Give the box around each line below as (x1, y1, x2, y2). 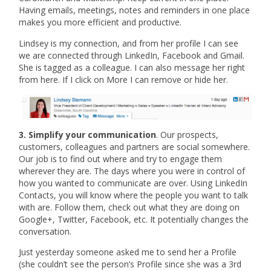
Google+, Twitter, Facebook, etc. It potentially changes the (19, 213, 249, 225)
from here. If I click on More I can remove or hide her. (19, 73, 229, 85)
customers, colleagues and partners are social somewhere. (19, 140, 250, 152)
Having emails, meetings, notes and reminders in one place (19, 4, 250, 16)
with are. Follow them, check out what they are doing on (19, 201, 240, 213)
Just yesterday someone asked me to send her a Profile (19, 246, 237, 258)
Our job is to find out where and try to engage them (19, 152, 223, 165)
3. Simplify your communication (19, 128, 157, 140)
